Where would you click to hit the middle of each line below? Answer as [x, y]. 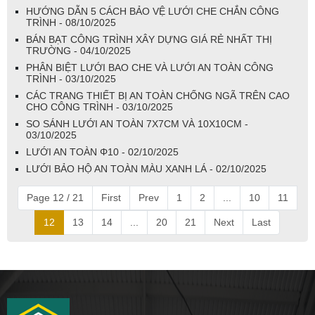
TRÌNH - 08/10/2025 [71, 22]
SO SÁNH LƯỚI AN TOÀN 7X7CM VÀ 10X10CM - [137, 123]
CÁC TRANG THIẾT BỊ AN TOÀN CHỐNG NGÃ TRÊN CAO [158, 95]
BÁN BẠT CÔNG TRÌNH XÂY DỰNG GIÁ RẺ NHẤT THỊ [149, 39]
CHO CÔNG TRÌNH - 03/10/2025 [99, 107]
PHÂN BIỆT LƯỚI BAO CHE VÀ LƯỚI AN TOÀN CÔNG [150, 67]
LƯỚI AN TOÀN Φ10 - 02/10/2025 [102, 152]
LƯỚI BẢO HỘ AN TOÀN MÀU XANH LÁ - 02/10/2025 [146, 168]
